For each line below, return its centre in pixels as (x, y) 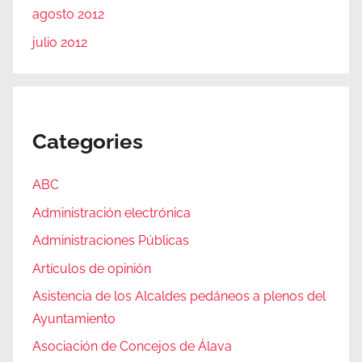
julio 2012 (60, 42)
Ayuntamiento (74, 318)
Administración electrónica (112, 213)
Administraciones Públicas (111, 241)
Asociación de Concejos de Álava (132, 347)
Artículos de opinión (92, 268)
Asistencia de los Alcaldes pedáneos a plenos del (179, 296)
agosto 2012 (68, 15)
